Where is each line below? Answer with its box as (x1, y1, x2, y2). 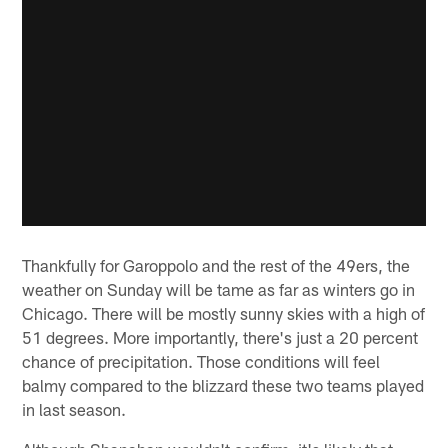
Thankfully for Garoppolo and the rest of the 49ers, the (22, 254, 411, 275)
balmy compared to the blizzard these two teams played (22, 374, 425, 395)
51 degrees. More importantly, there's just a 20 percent (22, 326, 419, 347)
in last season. (22, 398, 127, 419)
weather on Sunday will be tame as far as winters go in (22, 278, 416, 299)
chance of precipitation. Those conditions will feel (22, 350, 381, 371)
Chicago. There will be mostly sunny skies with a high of (22, 302, 426, 323)
